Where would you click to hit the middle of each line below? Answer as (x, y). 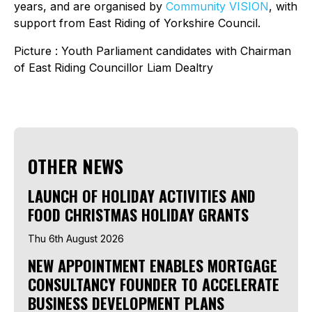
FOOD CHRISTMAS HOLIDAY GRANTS (138, 214)
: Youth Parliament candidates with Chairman (173, 50)
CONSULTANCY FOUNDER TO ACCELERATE (154, 284)
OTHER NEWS (76, 166)
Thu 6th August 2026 (76, 238)
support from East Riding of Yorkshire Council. (137, 23)
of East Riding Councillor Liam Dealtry (114, 67)
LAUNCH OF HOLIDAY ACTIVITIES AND (142, 195)
